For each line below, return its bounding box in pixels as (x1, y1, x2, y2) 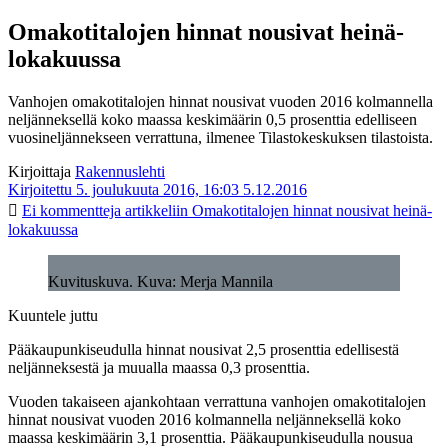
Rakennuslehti (75, 162, 165, 180)
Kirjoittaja (8, 162, 71, 180)
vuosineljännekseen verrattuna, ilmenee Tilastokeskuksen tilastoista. (8, 128, 433, 146)
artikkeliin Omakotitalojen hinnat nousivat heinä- (121, 201, 432, 219)
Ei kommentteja (22, 201, 121, 219)
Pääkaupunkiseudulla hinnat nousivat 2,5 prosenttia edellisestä (8, 340, 399, 358)
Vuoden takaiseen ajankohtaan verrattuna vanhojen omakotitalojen (8, 392, 426, 410)
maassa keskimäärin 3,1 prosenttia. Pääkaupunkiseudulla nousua (8, 428, 413, 446)
